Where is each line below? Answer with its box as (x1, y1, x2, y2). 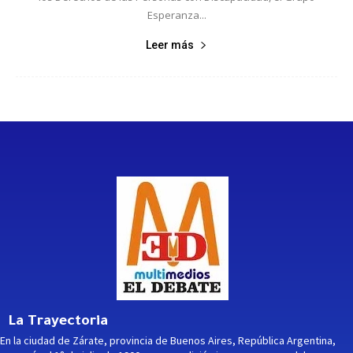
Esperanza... (147, 7, 206, 22)
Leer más (146, 38, 194, 51)
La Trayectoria (8, 314, 108, 330)
